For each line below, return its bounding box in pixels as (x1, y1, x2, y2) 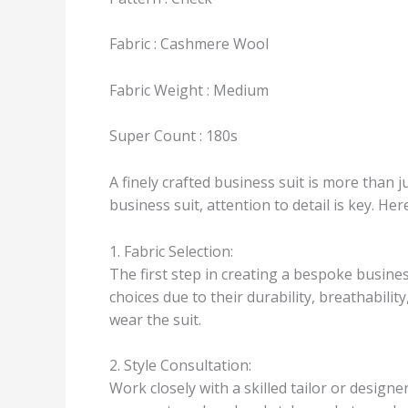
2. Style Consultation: (109, 355, 251, 376)
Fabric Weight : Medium (109, 79, 269, 100)
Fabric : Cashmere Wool (109, 34, 269, 55)
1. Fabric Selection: (109, 240, 233, 261)
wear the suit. (109, 309, 201, 330)
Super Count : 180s (109, 126, 238, 147)
